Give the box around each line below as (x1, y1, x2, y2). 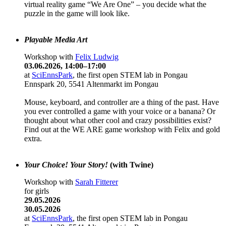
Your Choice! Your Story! (24, 160, 110, 169)
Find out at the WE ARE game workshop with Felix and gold (24, 125, 220, 134)
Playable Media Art (24, 35, 87, 44)
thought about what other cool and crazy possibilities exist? (24, 116, 211, 125)
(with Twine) (110, 160, 153, 169)
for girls (24, 186, 49, 195)
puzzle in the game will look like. (24, 9, 130, 18)
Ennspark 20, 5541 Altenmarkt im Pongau (24, 79, 158, 88)
